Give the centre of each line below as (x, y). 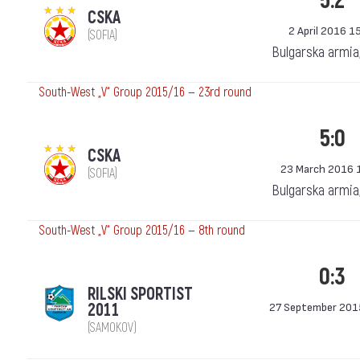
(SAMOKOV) (112, 328)
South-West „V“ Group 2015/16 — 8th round (142, 231)
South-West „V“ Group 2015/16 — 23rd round (145, 92)
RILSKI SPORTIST (140, 295)
